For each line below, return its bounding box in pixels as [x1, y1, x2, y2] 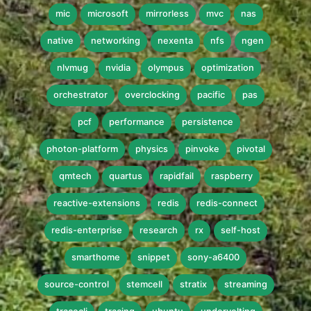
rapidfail [159, 171, 194, 182]
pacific [197, 90, 225, 101]
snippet [137, 252, 170, 263]
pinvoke [185, 144, 219, 155]
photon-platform [46, 144, 118, 155]
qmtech [58, 171, 92, 182]
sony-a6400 [187, 252, 239, 263]
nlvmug [57, 62, 88, 74]
